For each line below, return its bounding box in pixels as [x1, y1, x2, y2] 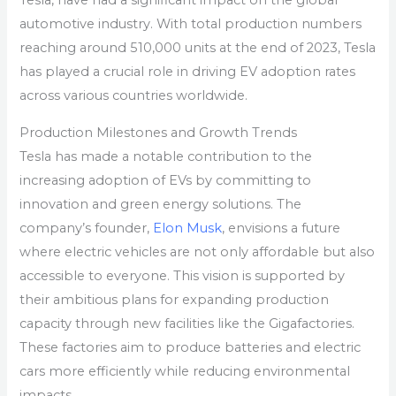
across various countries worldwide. [19, 88, 248, 104]
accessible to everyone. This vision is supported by [19, 267, 346, 284]
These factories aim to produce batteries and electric [19, 339, 362, 355]
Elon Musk [153, 219, 223, 236]
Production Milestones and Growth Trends [19, 124, 298, 141]
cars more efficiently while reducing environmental [19, 362, 351, 379]
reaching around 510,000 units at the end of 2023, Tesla [19, 40, 377, 57]
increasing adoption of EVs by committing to [19, 171, 312, 188]
